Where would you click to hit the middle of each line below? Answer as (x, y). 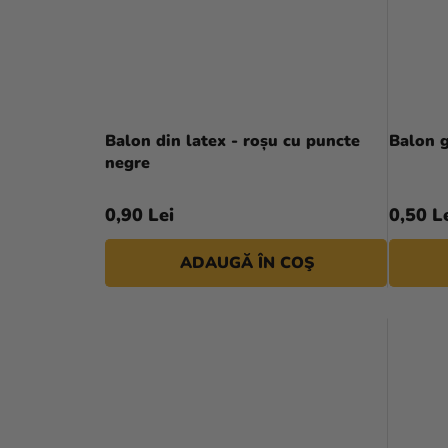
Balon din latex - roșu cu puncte (232, 141)
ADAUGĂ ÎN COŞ (246, 263)
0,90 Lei (139, 215)
